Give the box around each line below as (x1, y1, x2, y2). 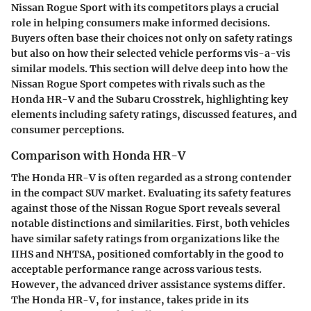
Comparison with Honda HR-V (11, 149, 185, 163)
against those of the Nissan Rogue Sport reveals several (11, 202, 280, 215)
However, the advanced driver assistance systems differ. (11, 278, 285, 292)
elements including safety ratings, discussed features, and (11, 108, 297, 121)
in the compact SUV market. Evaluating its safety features (11, 187, 291, 200)
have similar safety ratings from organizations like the (11, 233, 280, 246)
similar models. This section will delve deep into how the (11, 62, 288, 76)
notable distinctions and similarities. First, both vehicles (11, 217, 289, 230)
